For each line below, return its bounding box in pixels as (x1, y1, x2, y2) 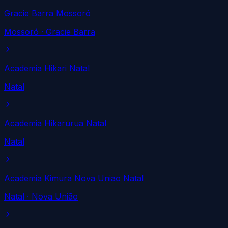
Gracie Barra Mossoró (4, 8, 91, 18)
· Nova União (24, 191, 78, 202)
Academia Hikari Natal (4, 63, 90, 73)
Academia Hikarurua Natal (4, 118, 106, 128)
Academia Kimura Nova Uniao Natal (4, 173, 144, 183)
